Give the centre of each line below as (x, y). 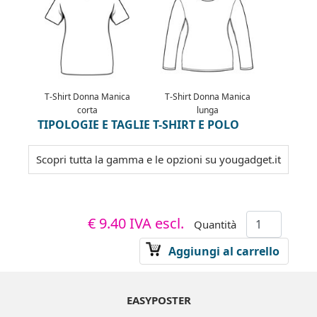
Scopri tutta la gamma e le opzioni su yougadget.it (158, 159)
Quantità (215, 224)
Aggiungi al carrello (224, 251)
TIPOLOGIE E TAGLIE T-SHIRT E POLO (138, 125)
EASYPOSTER (158, 300)
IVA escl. (157, 223)
